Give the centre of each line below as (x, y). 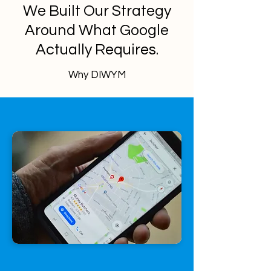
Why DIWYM (97, 75)
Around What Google (97, 30)
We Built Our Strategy (97, 11)
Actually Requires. (97, 50)
